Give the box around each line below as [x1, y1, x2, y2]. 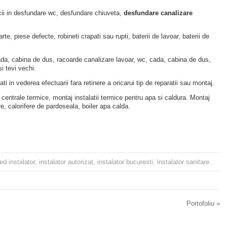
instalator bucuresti [97, 158, 153, 166]
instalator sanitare [157, 158, 209, 166]
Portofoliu [186, 200, 216, 207]
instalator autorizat [39, 158, 93, 166]
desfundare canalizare [124, 9, 193, 17]
